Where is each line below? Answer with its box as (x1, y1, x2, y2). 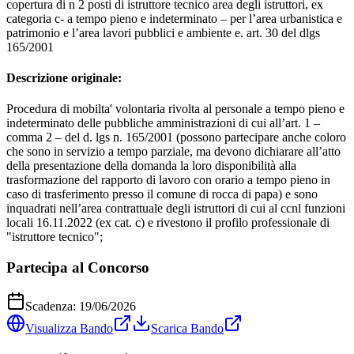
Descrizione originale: (6, 71, 122, 85)
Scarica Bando (151, 321, 224, 335)
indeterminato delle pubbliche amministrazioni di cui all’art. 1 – (6, 116, 320, 130)
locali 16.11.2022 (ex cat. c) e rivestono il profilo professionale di (6, 216, 330, 230)
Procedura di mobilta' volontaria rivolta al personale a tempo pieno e (6, 102, 345, 116)
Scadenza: (25, 299, 79, 313)
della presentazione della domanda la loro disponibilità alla (6, 159, 296, 173)
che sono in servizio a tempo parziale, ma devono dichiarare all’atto (6, 145, 341, 159)
